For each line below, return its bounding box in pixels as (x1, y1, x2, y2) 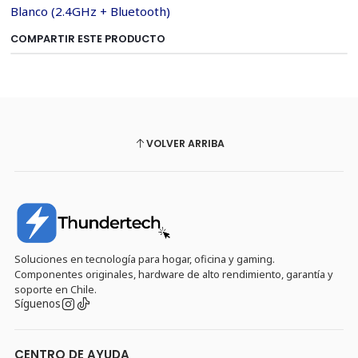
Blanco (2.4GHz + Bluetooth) (10, 2, 170, 19)
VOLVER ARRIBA (145, 136, 225, 150)
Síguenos (14, 296, 61, 312)
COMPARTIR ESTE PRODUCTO (10, 31, 165, 46)
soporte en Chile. (14, 281, 97, 296)
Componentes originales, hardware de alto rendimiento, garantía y (14, 266, 333, 281)
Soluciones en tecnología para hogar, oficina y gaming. (14, 251, 275, 266)
